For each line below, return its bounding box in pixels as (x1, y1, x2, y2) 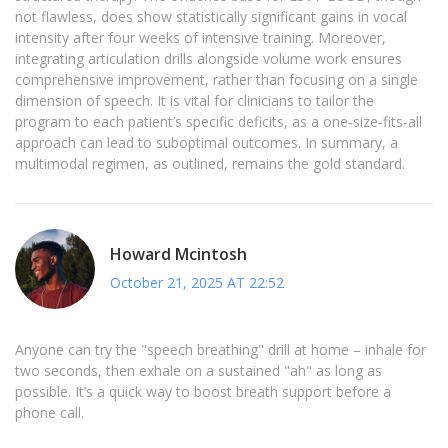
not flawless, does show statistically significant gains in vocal (15, 7, 407, 27)
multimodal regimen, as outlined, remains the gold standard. (15, 154, 405, 174)
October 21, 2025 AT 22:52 (110, 272, 284, 292)
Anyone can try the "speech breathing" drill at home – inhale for (15, 340, 426, 360)
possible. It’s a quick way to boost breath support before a (15, 382, 391, 402)
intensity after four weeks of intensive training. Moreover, (15, 28, 386, 48)
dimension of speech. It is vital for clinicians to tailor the (15, 91, 374, 111)
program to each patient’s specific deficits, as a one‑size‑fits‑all (15, 112, 422, 132)
